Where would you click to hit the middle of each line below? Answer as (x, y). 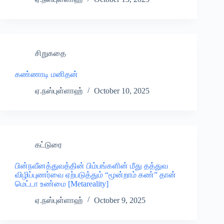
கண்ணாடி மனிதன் (46, 74)
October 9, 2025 (120, 200)
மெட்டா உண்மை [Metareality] (62, 184)
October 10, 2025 (122, 91)
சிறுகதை (50, 53)
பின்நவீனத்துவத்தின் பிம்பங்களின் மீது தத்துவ (91, 166)
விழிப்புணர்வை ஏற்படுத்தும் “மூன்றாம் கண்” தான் (95, 175)
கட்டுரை (48, 145)
